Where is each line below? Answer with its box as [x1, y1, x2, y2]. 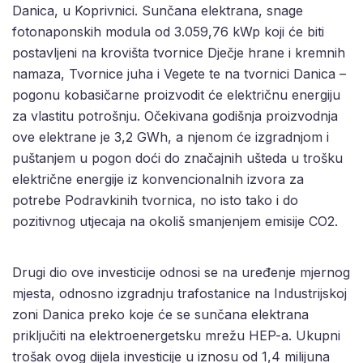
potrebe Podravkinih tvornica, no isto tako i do [12, 191, 298, 208]
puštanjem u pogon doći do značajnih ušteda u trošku [12, 149, 343, 166]
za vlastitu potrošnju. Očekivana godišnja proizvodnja [12, 107, 338, 124]
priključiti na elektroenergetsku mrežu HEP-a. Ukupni [12, 327, 340, 344]
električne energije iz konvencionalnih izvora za [12, 170, 304, 187]
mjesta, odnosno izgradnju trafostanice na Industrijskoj [12, 284, 347, 301]
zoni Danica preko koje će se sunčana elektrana [12, 305, 309, 322]
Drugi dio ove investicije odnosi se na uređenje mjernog [12, 263, 350, 280]
